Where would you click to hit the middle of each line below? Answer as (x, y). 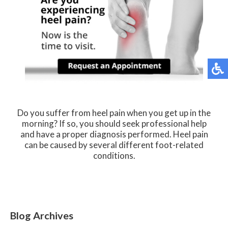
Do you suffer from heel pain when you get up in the (114, 112)
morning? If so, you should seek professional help (114, 123)
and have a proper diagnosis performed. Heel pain (114, 134)
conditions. (114, 155)
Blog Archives (42, 215)
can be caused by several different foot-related (114, 145)
